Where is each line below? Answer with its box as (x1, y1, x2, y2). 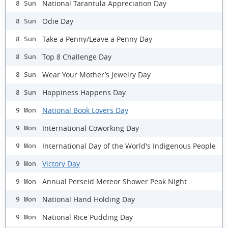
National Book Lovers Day (42, 105, 128, 115)
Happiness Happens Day (42, 87, 126, 97)
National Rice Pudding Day (42, 212, 133, 222)
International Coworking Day (42, 123, 139, 133)
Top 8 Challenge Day (42, 51, 111, 62)
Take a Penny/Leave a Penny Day (42, 34, 152, 44)
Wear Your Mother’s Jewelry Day (42, 69, 151, 79)
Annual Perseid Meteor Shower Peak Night (42, 176, 187, 186)
